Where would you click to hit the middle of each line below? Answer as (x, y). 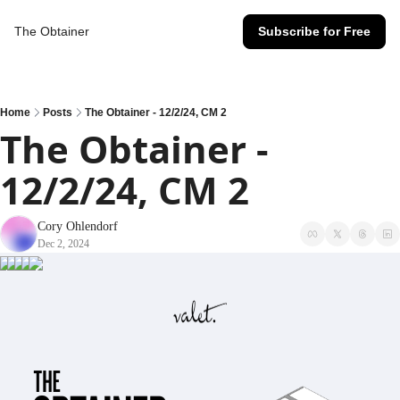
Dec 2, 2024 (63, 244)
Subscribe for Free (314, 31)
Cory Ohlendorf (78, 226)
